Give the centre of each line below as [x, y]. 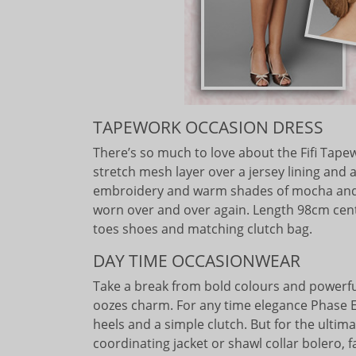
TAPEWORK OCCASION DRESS [208, 127]
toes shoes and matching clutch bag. [203, 229]
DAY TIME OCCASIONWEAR [197, 261]
